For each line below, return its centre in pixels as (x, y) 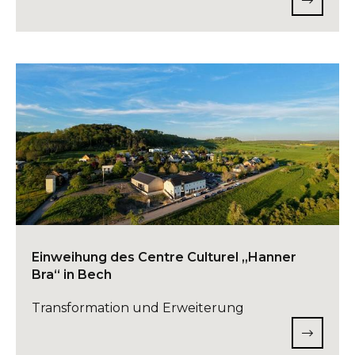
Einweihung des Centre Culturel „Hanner (164, 257)
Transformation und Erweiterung (138, 308)
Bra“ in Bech (72, 275)
